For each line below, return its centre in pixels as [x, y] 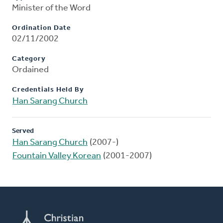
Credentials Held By [48, 90]
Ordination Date [41, 28]
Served [23, 131]
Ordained [30, 70]
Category [29, 59]
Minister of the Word [51, 8]
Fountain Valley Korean [57, 156]
